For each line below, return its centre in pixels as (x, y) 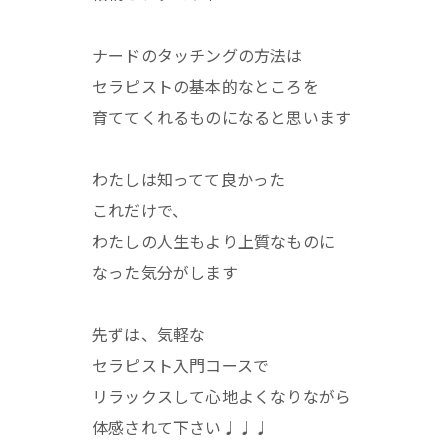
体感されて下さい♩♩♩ (181, 426)
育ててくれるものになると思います (222, 116)
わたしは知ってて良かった (189, 178)
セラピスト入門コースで (181, 364)
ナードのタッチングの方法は (197, 54)
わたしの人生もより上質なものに (213, 240)
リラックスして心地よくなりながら (222, 395)
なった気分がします (165, 271)
